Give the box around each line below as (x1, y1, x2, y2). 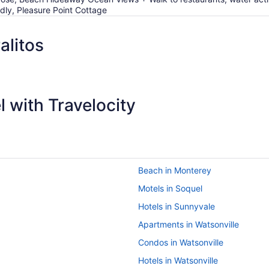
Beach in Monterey (138, 165, 211, 176)
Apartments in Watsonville (138, 219, 239, 230)
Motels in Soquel (138, 183, 202, 194)
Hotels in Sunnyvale (138, 201, 215, 212)
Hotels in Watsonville (138, 255, 218, 266)
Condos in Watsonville (138, 237, 223, 248)
